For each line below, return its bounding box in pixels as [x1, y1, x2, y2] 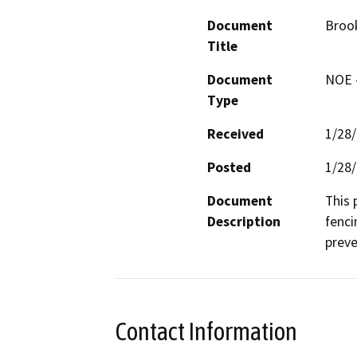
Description [207, 212, 280, 230]
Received [207, 124, 264, 143]
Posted [207, 158, 251, 176]
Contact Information [116, 316, 297, 346]
